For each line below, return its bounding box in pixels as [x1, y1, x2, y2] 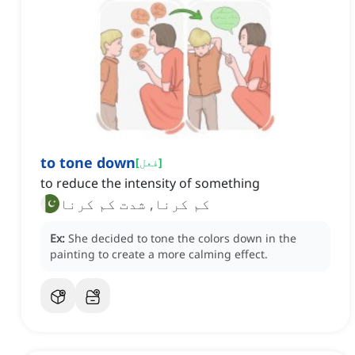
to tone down [40, 153, 136, 173]
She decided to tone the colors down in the [68, 231, 296, 246]
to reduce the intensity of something [40, 174, 260, 193]
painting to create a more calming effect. [50, 246, 268, 262]
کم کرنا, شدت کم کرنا [59, 194, 210, 214]
